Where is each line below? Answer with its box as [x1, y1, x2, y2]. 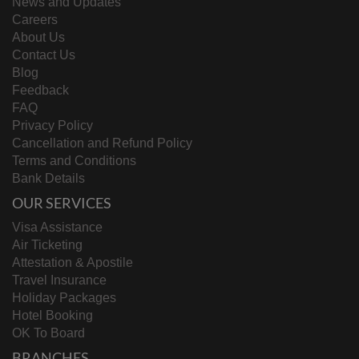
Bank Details [12, 171, 85, 185]
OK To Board [12, 326, 85, 340]
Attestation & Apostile [12, 256, 133, 269]
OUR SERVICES [12, 194, 111, 212]
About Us [12, 30, 65, 44]
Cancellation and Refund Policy [12, 136, 192, 150]
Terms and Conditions [12, 154, 136, 167]
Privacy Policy [12, 119, 93, 132]
